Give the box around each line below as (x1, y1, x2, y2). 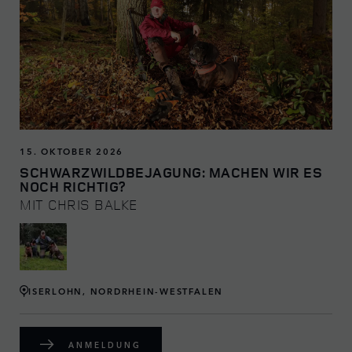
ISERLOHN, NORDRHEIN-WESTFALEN (28, 284, 224, 297)
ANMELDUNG (68, 339, 141, 350)
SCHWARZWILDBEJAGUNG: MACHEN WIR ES (20, 162, 322, 181)
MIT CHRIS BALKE (20, 194, 138, 214)
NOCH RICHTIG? (20, 176, 126, 196)
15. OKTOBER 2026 (20, 144, 124, 157)
